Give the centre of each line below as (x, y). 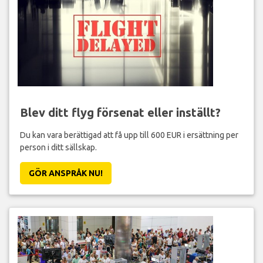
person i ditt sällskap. (58, 147)
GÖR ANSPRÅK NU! (65, 173)
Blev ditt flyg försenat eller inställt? (120, 112)
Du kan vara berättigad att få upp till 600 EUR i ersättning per (129, 135)
